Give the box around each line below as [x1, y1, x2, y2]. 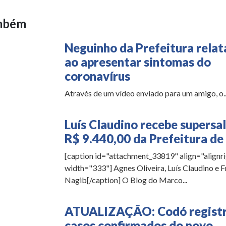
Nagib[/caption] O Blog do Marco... [64, 175, 187, 185]
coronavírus [64, 68, 130, 83]
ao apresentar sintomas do [64, 54, 211, 69]
